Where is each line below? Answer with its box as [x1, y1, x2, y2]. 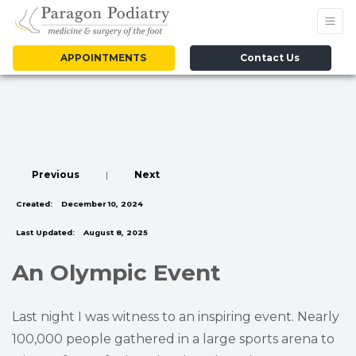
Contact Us [237, 52, 300, 64]
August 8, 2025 [81, 228, 148, 237]
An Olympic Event [12, 259, 221, 286]
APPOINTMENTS [56, 52, 147, 64]
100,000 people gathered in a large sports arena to [12, 331, 335, 346]
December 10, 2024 [59, 199, 143, 208]
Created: [16, 199, 52, 208]
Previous [32, 168, 79, 180]
